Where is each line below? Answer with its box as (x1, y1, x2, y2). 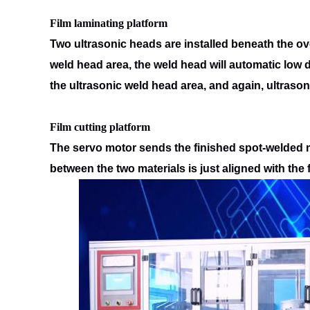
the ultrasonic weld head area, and (50, 80, 232, 91)
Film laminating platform (50, 17, 167, 29)
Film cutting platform (50, 121, 150, 133)
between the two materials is (50, 163, 200, 174)
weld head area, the (50, 59, 154, 71)
